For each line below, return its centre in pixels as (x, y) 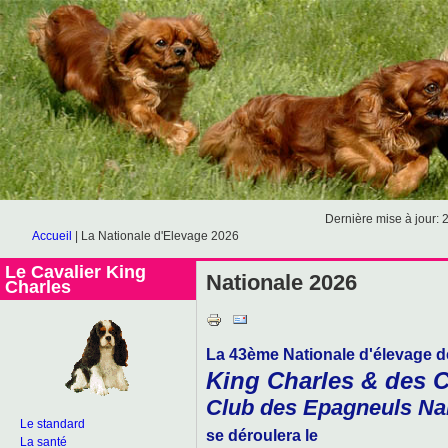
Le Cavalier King (75, 272)
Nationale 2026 (281, 282)
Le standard (52, 424)
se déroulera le (262, 434)
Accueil (52, 236)
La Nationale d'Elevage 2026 (160, 236)
